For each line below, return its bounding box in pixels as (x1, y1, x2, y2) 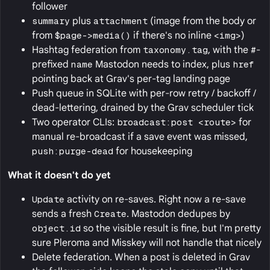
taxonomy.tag (143, 44, 208, 56)
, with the (208, 44, 251, 57)
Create (94, 208, 127, 220)
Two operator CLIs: (32, 116, 117, 129)
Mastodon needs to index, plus (93, 58, 233, 71)
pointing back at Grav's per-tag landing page (32, 73, 230, 86)
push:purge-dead (32, 145, 113, 157)
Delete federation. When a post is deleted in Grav (32, 251, 250, 264)
